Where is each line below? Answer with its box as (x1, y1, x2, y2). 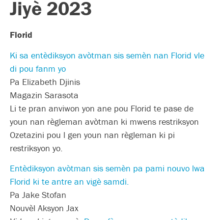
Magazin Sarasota (10, 89, 79, 101)
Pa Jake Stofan (10, 189, 66, 201)
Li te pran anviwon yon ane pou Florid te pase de (10, 102, 193, 114)
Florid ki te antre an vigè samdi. (10, 176, 129, 188)
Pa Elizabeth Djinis (10, 76, 80, 87)
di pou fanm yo (10, 62, 66, 74)
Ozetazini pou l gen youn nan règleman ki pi (10, 129, 175, 140)
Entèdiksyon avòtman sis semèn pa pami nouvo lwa (10, 163, 205, 174)
